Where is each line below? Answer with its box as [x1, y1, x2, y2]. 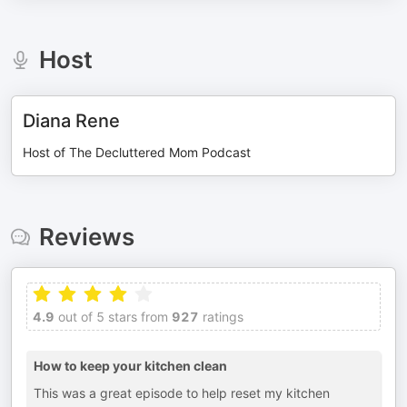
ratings [199, 309, 243, 324]
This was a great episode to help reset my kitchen [34, 385, 330, 401]
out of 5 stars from [55, 309, 168, 324]
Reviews [38, 223, 134, 251]
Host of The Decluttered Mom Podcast [23, 144, 251, 160]
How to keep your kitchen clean [34, 358, 227, 373]
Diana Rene [23, 110, 120, 132]
